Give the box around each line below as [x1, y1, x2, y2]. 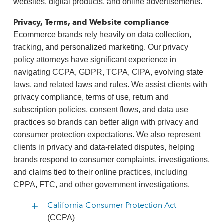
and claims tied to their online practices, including [13, 168, 187, 176]
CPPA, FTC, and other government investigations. [13, 180, 190, 189]
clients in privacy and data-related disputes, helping [13, 143, 195, 151]
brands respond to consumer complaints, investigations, [13, 155, 210, 164]
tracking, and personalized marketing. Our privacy [13, 43, 188, 51]
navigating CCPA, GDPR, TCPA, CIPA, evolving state [13, 68, 203, 76]
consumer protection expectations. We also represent [13, 130, 201, 139]
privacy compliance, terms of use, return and [13, 93, 169, 101]
